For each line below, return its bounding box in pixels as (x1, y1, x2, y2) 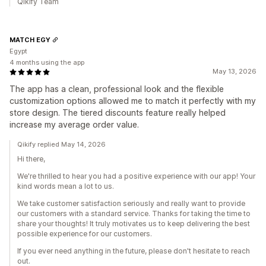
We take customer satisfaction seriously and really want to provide (17, 199, 245, 208)
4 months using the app (9, 58, 84, 67)
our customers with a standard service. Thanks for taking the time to (17, 209, 251, 218)
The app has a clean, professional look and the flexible (9, 84, 224, 94)
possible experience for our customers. (17, 229, 152, 239)
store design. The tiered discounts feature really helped (9, 107, 226, 118)
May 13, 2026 (213, 67, 256, 76)
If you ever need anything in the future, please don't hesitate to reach (17, 246, 250, 256)
